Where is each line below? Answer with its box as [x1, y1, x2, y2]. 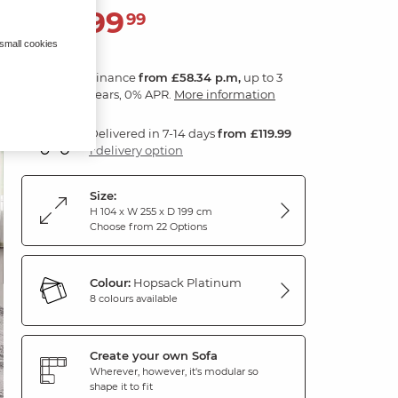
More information [174, 86, 275, 101]
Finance [89, 69, 139, 84]
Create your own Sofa [90, 347, 218, 362]
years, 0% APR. [89, 86, 174, 101]
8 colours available [90, 292, 178, 306]
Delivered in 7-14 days [89, 125, 218, 140]
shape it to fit [90, 379, 153, 393]
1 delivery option [89, 142, 183, 157]
